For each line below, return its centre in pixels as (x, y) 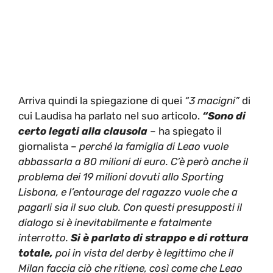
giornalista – (49, 146)
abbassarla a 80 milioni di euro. (93, 161)
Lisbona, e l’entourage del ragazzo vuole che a (128, 192)
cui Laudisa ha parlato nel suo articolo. (110, 116)
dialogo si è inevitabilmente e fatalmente (115, 222)
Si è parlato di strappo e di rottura (160, 238)
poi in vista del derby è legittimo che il (143, 253)
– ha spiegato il (186, 131)
